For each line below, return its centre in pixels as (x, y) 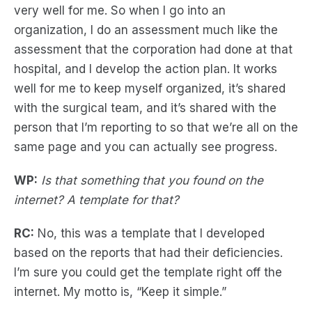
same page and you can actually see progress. (146, 147)
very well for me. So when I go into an (120, 10)
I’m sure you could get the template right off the (148, 272)
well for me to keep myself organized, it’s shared (150, 88)
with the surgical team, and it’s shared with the (145, 108)
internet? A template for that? (96, 200)
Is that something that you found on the (152, 180)
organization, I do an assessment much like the (146, 30)
